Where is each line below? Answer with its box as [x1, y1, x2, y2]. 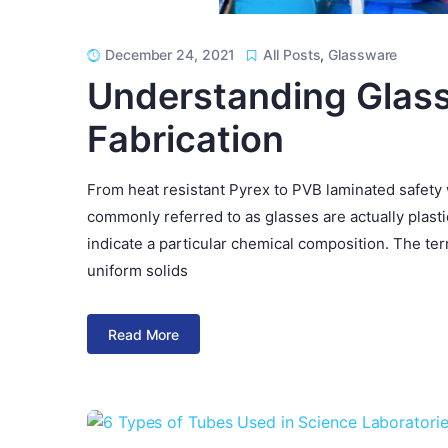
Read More [108, 325, 180, 343]
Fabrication [87, 117, 284, 162]
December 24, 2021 [105, 46, 236, 64]
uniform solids [87, 261, 188, 281]
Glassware [328, 46, 398, 64]
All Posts [263, 46, 321, 64]
